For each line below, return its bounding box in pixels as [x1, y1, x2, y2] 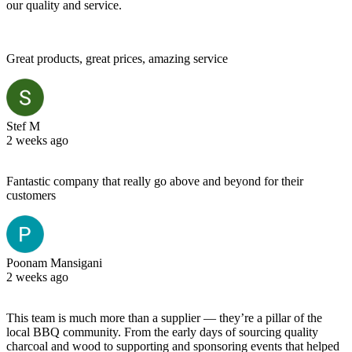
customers [6, 188, 56, 202]
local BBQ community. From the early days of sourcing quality [6, 324, 318, 339]
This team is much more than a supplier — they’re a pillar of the [6, 310, 322, 324]
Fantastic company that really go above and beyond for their [6, 174, 303, 188]
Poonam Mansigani [6, 255, 102, 269]
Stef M [6, 119, 40, 133]
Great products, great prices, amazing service [6, 51, 228, 65]
